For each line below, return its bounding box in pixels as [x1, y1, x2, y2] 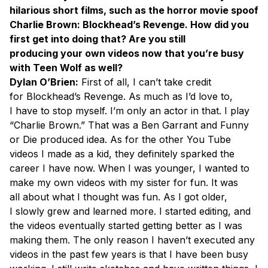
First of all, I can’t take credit [78, 75, 211, 88]
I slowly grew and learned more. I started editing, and [10, 205, 251, 217]
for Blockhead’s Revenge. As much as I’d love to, [10, 90, 233, 102]
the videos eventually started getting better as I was [10, 219, 242, 232]
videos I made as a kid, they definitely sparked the [10, 147, 234, 160]
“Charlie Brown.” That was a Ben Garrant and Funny [10, 118, 249, 131]
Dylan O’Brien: [10, 75, 78, 88]
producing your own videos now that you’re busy [10, 47, 244, 59]
